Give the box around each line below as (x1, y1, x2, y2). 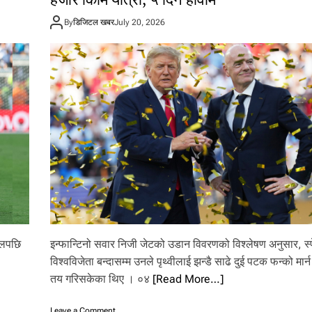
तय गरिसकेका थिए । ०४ (50, 272, 153, 286)
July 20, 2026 (114, 17, 166, 27)
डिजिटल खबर (73, 17, 115, 27)
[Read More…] (153, 272, 224, 286)
